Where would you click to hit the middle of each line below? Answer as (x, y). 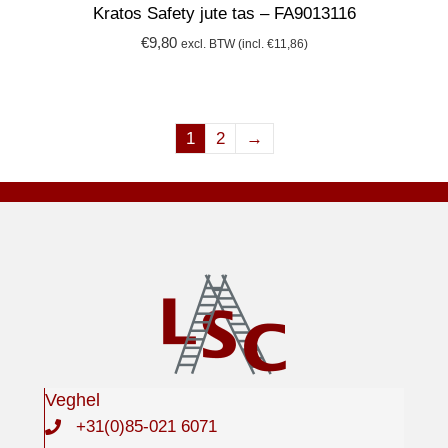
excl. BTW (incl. (223, 44)
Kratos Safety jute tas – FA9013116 (224, 13)
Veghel (72, 399)
